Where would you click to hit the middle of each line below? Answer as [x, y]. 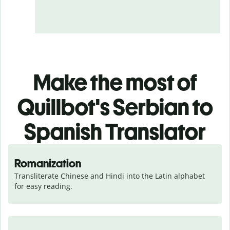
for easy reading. [43, 186]
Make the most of [115, 82]
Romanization [48, 163]
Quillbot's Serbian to [115, 107]
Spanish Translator [115, 131]
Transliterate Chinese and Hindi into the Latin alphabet [110, 176]
